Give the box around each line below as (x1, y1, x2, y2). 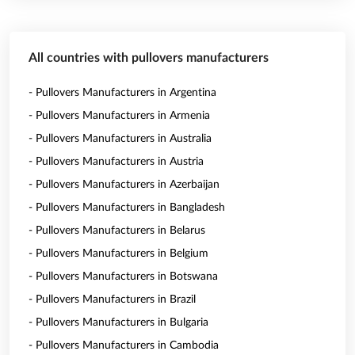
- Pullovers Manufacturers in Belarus (29, 225, 205, 236)
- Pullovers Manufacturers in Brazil (29, 294, 196, 305)
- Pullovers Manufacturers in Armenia (29, 110, 210, 121)
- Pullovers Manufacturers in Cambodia (29, 340, 219, 351)
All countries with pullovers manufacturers (29, 52, 269, 64)
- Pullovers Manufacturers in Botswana (29, 271, 218, 282)
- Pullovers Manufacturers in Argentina (29, 87, 216, 98)
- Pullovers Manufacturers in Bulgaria (29, 317, 208, 328)
